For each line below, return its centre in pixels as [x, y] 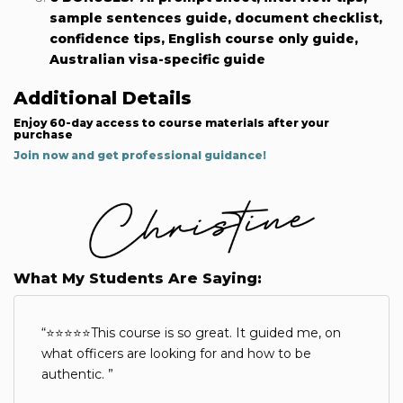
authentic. [75, 375]
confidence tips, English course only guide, [204, 39]
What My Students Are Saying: [138, 279]
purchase [43, 135]
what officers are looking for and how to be [176, 354]
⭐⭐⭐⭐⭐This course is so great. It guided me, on [193, 333]
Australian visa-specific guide [157, 60]
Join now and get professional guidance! [140, 156]
